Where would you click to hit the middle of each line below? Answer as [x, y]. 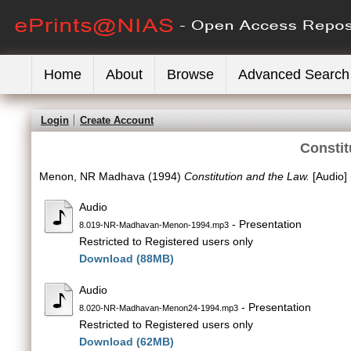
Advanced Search [294, 74]
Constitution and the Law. [247, 176]
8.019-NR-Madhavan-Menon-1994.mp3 [154, 225]
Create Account [117, 120]
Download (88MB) [127, 259]
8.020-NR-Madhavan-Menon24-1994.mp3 [159, 308]
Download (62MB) [127, 342]
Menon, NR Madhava [92, 176]
